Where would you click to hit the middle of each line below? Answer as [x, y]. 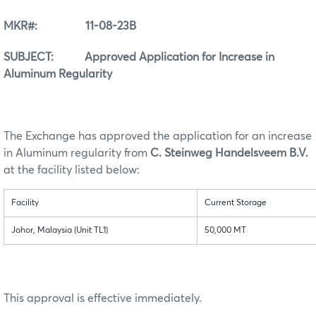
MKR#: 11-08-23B [70, 26]
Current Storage [236, 203]
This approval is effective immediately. [103, 299]
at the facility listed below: [72, 170]
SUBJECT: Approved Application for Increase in [139, 57]
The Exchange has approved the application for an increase [158, 136]
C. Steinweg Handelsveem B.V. [229, 153]
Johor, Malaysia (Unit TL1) [60, 231]
